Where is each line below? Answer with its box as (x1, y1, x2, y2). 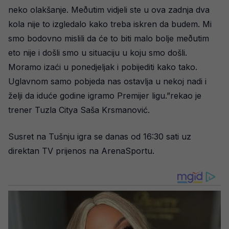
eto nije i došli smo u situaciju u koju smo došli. (8, 48, 187, 58)
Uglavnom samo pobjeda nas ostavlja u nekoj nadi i (8, 76, 207, 86)
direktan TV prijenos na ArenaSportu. (8, 146, 154, 156)
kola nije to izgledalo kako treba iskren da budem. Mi (8, 19, 212, 29)
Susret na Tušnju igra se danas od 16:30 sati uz (8, 131, 191, 142)
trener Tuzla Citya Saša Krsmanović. (8, 105, 150, 115)
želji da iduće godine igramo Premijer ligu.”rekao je (8, 90, 201, 101)
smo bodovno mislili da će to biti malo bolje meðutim (8, 33, 209, 43)
